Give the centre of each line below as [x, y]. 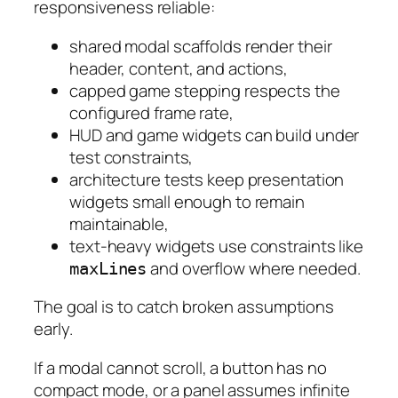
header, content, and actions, [179, 68]
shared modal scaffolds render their [201, 46]
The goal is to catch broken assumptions [184, 307]
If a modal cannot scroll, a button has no [180, 367]
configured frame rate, [151, 112]
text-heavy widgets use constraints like [217, 246]
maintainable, [119, 223]
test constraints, [131, 157]
